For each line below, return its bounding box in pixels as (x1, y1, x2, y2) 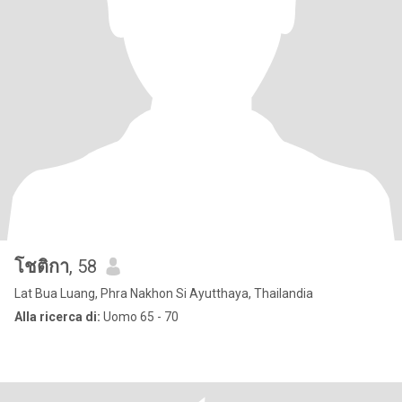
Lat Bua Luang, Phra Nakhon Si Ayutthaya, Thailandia (14, 286, 313, 301)
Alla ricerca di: (14, 310, 100, 324)
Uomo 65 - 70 (100, 310, 179, 324)
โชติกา (14, 256, 69, 277)
